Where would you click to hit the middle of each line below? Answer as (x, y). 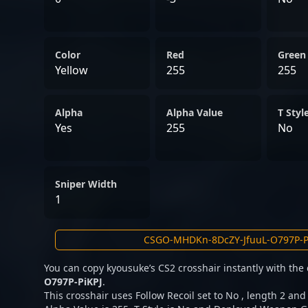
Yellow (71, 70)
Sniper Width (86, 184)
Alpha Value (195, 112)
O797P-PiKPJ (73, 282)
